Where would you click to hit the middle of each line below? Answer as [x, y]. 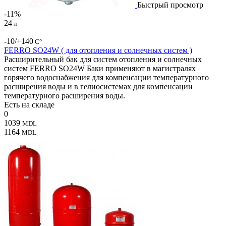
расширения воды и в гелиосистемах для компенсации [98, 86]
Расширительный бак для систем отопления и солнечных [103, 59]
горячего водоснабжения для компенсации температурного [106, 77]
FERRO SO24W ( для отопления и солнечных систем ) [98, 50]
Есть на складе [29, 104]
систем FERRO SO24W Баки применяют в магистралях [100, 68]
